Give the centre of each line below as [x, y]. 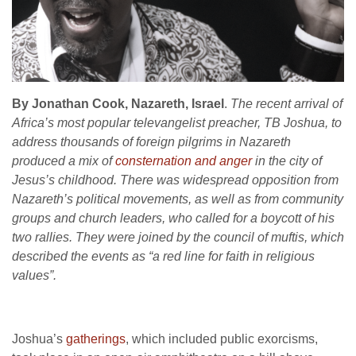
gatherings [96, 339]
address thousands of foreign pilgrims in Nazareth [151, 142]
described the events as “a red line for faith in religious [163, 257]
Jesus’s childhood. [66, 180]
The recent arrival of [286, 104]
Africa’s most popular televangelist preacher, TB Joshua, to [177, 123]
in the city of [287, 161]
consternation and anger [184, 161]
